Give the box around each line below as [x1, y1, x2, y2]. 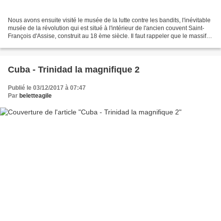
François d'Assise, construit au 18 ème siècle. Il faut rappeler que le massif [8, 33, 206, 40]
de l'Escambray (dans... [8, 40, 70, 48]
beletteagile [19, 92, 52, 100]
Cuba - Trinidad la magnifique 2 [8, 65, 140, 75]
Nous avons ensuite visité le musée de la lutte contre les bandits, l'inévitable [8, 17, 211, 24]
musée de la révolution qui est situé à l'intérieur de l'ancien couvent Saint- [8, 25, 204, 32]
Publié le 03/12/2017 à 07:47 [8, 84, 86, 92]
